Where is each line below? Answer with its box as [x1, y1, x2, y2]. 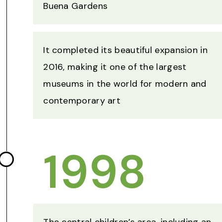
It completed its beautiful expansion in [43, 44, 208, 56]
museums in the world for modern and [43, 78, 207, 90]
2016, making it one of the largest [43, 61, 187, 73]
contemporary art [43, 95, 121, 107]
